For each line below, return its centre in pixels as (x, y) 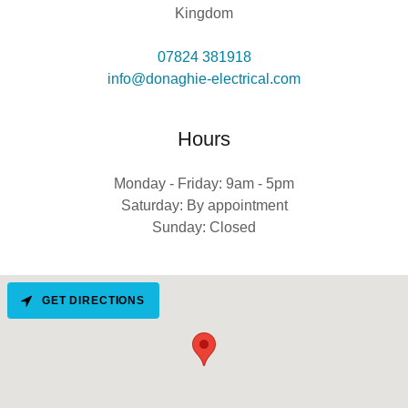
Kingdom (204, 13)
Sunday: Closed (204, 227)
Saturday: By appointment (204, 205)
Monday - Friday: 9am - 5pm (204, 184)
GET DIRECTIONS (93, 301)
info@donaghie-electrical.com (204, 79)
